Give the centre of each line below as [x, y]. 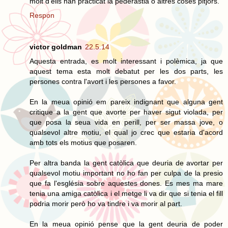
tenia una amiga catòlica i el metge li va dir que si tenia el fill [126, 193]
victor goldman [56, 47]
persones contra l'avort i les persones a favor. [103, 81]
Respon [42, 15]
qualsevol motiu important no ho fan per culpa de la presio [126, 173]
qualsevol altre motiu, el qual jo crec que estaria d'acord [126, 132]
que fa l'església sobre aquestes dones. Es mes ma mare [126, 183]
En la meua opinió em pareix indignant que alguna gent [126, 102]
